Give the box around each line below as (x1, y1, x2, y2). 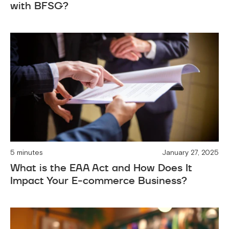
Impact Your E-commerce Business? (10, 173, 187, 188)
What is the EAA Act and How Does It (10, 161, 192, 175)
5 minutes (10, 148, 43, 157)
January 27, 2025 (162, 148, 219, 157)
